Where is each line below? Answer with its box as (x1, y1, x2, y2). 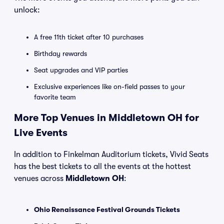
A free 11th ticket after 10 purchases (34, 33, 143, 41)
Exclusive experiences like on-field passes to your (34, 82, 185, 90)
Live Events (14, 127, 67, 138)
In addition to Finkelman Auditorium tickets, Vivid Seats (14, 150, 208, 159)
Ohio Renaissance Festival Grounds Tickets (34, 205, 180, 213)
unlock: (14, 5, 40, 14)
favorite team (34, 93, 76, 101)
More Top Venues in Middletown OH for (14, 112, 199, 123)
